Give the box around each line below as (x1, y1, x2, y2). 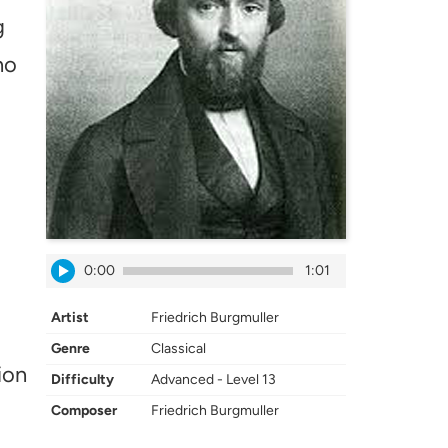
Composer (51, 402, 117, 419)
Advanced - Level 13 (151, 371, 276, 388)
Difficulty (51, 371, 114, 388)
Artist (51, 309, 89, 326)
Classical (151, 340, 206, 357)
